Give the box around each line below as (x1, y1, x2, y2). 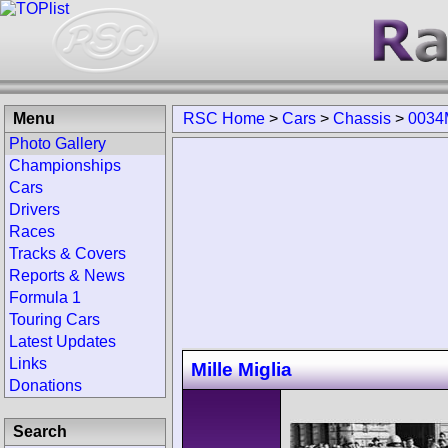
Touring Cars (9, 311, 100, 328)
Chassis (333, 110, 391, 127)
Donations (9, 377, 82, 394)
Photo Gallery (9, 135, 106, 152)
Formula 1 (9, 289, 81, 306)
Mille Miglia (191, 358, 292, 380)
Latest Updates (9, 333, 116, 350)
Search (13, 423, 67, 440)
